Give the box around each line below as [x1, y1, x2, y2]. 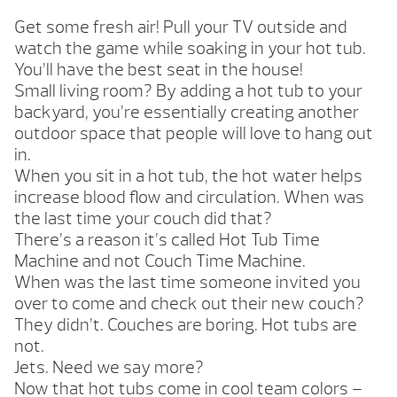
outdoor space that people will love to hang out [14, 122, 373, 145]
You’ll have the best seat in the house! [14, 58, 303, 82]
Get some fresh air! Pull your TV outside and [14, 16, 347, 39]
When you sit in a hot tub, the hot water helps [14, 165, 362, 188]
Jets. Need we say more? [14, 356, 204, 379]
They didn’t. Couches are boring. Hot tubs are [14, 314, 357, 337]
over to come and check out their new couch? [14, 292, 364, 315]
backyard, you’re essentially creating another [14, 101, 359, 124]
